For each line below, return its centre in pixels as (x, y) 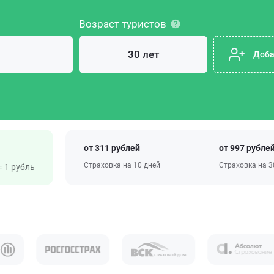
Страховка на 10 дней (122, 165)
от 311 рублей (112, 148)
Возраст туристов (123, 24)
